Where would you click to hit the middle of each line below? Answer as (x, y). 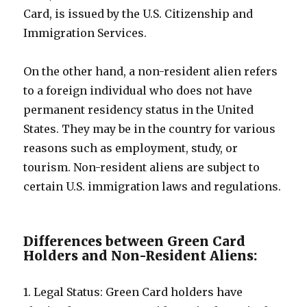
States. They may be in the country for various (150, 129)
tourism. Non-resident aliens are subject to (142, 167)
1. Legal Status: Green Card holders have (133, 292)
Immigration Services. (85, 33)
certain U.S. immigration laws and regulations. (152, 186)
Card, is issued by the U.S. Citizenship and (138, 14)
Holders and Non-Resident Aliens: (140, 256)
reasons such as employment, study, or (131, 148)
